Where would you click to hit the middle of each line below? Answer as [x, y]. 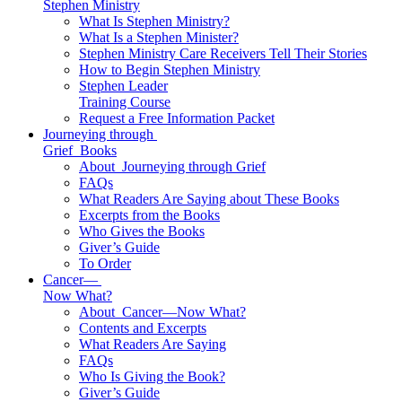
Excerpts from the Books [149, 215]
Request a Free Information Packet [177, 118]
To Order [105, 263]
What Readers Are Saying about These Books [209, 199]
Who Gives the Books [142, 231]
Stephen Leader [123, 86]
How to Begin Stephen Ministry [170, 70]
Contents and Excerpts [143, 328]
